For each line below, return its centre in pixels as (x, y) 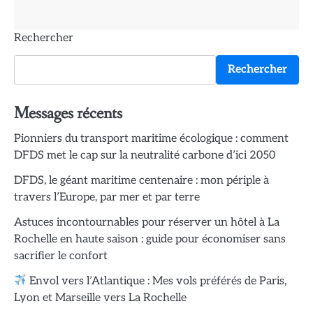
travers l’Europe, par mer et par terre (107, 197)
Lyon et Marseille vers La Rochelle (100, 298)
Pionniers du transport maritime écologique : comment (151, 138)
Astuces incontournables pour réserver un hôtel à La (147, 222)
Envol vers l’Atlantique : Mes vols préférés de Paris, (157, 281)
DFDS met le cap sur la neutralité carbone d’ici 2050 (145, 155)
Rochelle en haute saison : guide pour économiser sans (150, 239)
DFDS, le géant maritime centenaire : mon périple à (141, 180)
